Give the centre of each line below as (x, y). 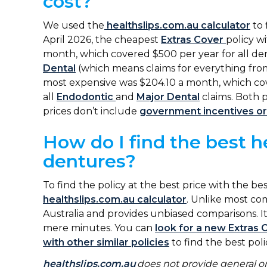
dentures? (89, 162)
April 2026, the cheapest (102, 40)
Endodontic (86, 97)
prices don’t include (91, 111)
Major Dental (168, 97)
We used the (74, 26)
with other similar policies (106, 243)
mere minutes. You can (99, 228)
